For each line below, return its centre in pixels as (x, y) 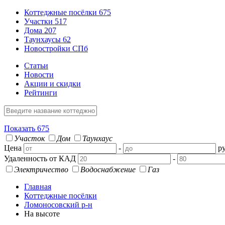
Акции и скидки (52, 84)
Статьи (36, 66)
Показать (21, 128)
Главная (38, 187)
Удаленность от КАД (40, 158)
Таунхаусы (43, 39)
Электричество (41, 170)
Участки (39, 21)
